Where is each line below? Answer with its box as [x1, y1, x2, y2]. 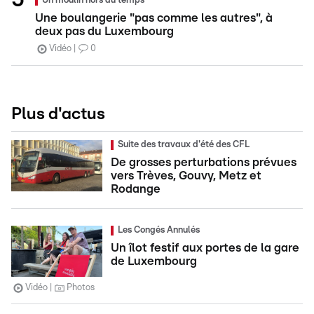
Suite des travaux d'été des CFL [118, 140, 250, 149]
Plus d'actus [11, 106, 105, 123]
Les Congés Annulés [118, 226, 200, 235]
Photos [67, 283, 95, 292]
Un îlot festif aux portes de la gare [111, 242, 299, 254]
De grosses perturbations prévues [111, 156, 296, 168]
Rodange [111, 183, 161, 195]
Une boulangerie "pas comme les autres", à [35, 12, 273, 24]
